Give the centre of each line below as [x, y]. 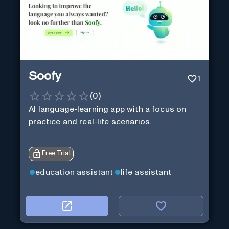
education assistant [74, 173]
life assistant [146, 173]
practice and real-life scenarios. [90, 121]
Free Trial [56, 153]
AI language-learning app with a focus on [108, 109]
